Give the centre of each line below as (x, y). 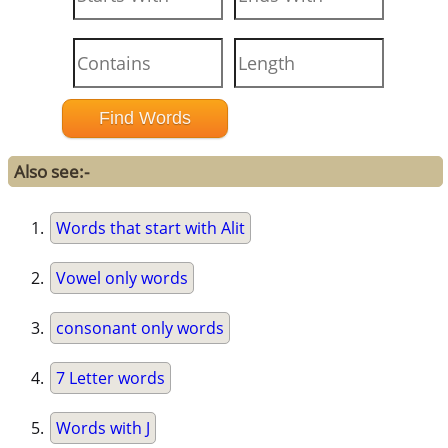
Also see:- (52, 172)
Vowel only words (122, 278)
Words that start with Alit (151, 228)
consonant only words (140, 328)
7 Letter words (111, 378)
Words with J (103, 428)
